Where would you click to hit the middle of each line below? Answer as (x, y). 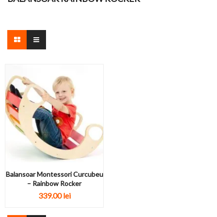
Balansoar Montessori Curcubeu (54, 174)
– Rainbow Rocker (54, 183)
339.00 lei (54, 196)
